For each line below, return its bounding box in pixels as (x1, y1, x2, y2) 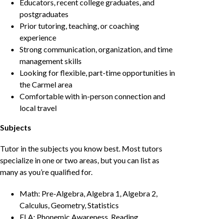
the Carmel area (20, 80, 72, 89)
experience (20, 33, 56, 43)
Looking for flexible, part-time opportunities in (20, 68, 175, 78)
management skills (20, 56, 82, 66)
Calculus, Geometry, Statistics (20, 200, 119, 210)
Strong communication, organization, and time (20, 44, 173, 54)
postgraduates (20, 9, 68, 19)
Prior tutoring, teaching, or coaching (20, 21, 139, 31)
